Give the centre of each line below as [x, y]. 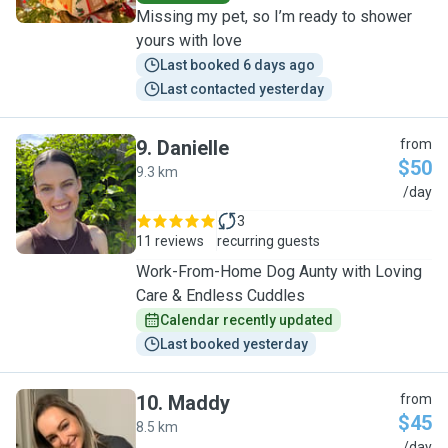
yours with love [189, 40]
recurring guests [268, 241]
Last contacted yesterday [242, 89]
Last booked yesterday [234, 344]
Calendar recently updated [246, 320]
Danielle [193, 148]
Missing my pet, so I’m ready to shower [274, 16]
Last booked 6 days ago [237, 65]
